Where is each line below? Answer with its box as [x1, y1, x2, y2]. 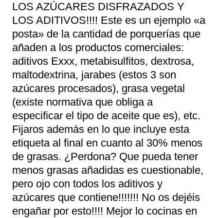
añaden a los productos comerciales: [12, 41, 184, 54]
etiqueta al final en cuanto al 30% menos [12, 136, 202, 149]
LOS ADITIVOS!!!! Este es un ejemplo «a [12, 14, 205, 26]
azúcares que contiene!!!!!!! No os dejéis [12, 191, 200, 203]
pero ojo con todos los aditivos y [12, 177, 163, 190]
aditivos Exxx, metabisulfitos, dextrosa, [12, 54, 194, 67]
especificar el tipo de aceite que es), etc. [12, 109, 200, 122]
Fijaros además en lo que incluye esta [12, 123, 189, 135]
